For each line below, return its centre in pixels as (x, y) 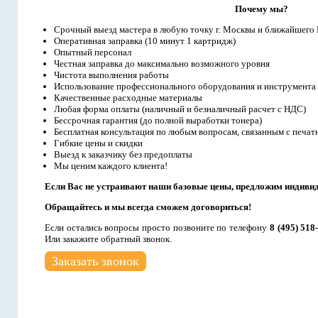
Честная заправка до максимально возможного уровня (162, 64)
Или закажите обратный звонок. (108, 239)
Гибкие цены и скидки (98, 143)
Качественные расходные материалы (128, 98)
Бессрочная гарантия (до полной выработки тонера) (158, 120)
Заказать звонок (95, 261)
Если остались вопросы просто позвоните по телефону (157, 227)
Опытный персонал (93, 52)
